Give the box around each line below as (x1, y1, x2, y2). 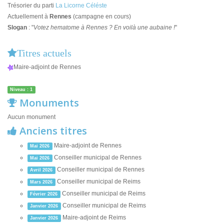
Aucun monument (7, 113, 55, 121)
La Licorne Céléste (55, 2, 107, 9)
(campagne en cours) (71, 13, 131, 20)
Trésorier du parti (7, 2, 55, 9)
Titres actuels (17, 48, 71, 58)
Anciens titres (17, 124, 87, 138)
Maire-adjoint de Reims (60, 214, 126, 221)
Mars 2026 (30, 179, 53, 185)
